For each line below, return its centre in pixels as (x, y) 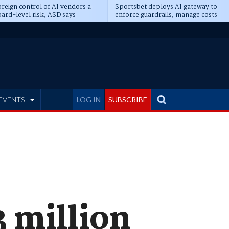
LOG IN (89, 99)
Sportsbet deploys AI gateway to (166, 7)
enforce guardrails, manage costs (166, 15)
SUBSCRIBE (128, 99)
